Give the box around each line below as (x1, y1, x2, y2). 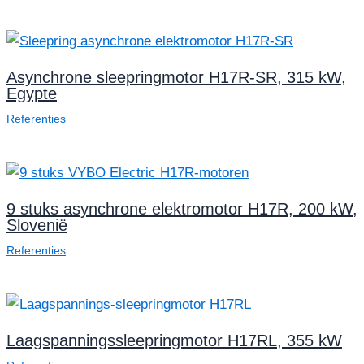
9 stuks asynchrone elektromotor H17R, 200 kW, (6, 199, 357, 218)
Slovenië (6, 215, 67, 234)
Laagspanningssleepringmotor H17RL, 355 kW (6, 331, 342, 349)
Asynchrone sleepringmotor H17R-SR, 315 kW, (6, 67, 346, 86)
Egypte (6, 84, 57, 102)
